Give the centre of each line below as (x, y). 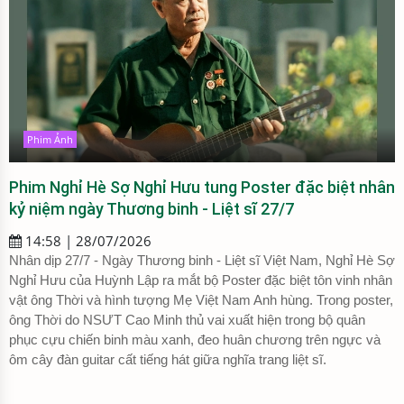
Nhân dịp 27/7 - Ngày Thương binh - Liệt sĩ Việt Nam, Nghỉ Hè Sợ (202, 261)
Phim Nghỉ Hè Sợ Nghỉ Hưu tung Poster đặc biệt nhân (202, 188)
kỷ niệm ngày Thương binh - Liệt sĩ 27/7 (151, 209)
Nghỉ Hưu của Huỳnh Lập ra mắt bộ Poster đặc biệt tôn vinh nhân (201, 280)
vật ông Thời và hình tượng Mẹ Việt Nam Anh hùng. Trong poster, (201, 300)
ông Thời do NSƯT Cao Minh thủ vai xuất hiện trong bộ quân (187, 320)
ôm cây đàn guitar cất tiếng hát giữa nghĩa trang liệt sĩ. (168, 360)
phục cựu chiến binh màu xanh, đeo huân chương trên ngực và (195, 340)
